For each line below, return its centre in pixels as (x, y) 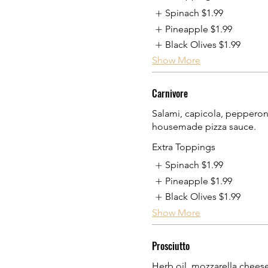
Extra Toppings (184, 147)
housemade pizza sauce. (204, 127)
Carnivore (170, 94)
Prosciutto (171, 246)
